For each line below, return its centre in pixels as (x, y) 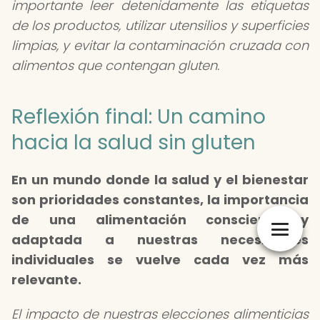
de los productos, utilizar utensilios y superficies (160, 25)
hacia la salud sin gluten (134, 142)
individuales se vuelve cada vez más (160, 260)
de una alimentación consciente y (160, 220)
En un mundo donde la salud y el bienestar (160, 180)
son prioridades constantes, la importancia (160, 200)
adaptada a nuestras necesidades (160, 240)
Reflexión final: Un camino (139, 117)
